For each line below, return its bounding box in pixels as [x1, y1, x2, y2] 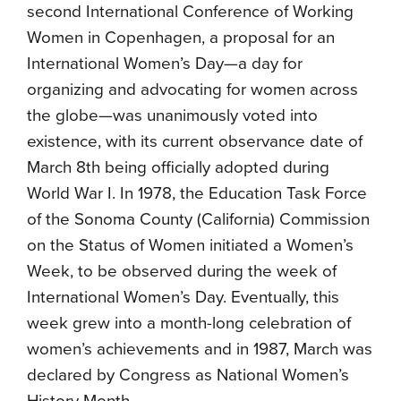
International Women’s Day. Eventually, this [27, 286, 339, 307]
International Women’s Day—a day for [27, 53, 303, 73]
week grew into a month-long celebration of [27, 312, 351, 333]
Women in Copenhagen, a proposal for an [27, 27, 335, 47]
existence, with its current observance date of [27, 131, 363, 151]
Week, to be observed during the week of [27, 260, 337, 281]
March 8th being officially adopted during [27, 157, 329, 177]
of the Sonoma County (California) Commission [27, 209, 370, 229]
